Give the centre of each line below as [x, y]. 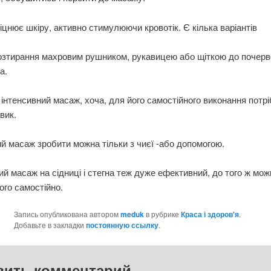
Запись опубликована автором [67, 214]
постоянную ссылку [122, 225]
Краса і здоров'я [210, 214]
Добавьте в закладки [50, 225]
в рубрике [162, 214]
